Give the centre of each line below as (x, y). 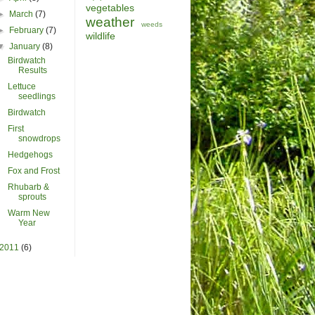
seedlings (37, 97)
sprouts (32, 197)
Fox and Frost (33, 171)
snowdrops (39, 139)
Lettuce (21, 87)
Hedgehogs (30, 155)
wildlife (101, 36)
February (28, 31)
